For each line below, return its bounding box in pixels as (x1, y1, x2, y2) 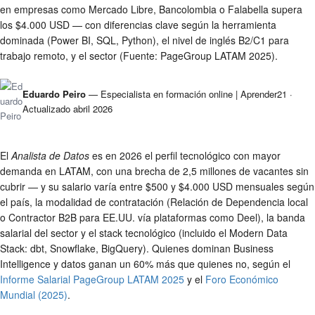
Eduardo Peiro (22, 86, 86, 101)
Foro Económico (205, 272, 278, 286)
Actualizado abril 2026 (22, 101, 112, 115)
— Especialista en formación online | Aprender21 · (86, 86, 292, 101)
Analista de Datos (11, 148, 89, 162)
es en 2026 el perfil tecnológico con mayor (89, 148, 281, 162)
